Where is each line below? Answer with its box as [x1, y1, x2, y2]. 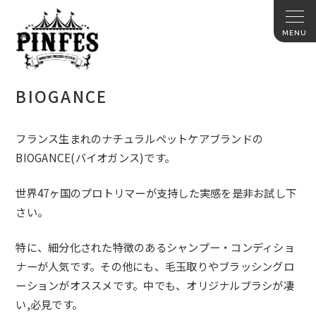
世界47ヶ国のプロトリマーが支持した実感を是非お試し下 [16, 185, 297, 201]
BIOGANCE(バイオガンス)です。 [16, 150, 176, 166]
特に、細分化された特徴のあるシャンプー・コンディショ [16, 239, 295, 255]
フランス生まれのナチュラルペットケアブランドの [16, 130, 264, 147]
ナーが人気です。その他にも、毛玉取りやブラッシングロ [16, 258, 294, 274]
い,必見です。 [16, 296, 83, 312]
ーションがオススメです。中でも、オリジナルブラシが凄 [16, 277, 294, 293]
